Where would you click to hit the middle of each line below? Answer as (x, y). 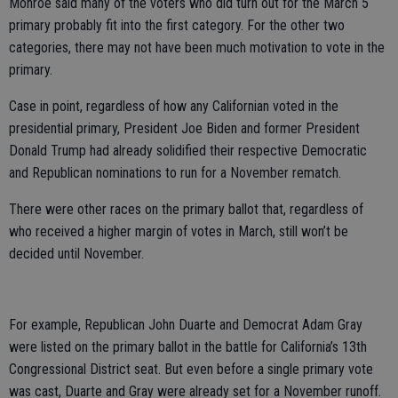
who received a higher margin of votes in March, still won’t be (179, 232)
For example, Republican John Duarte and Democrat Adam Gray (186, 325)
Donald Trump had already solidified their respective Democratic (188, 151)
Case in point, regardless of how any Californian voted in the (174, 107)
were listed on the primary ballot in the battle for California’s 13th (188, 347)
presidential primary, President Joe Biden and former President (184, 129)
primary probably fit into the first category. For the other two (177, 26)
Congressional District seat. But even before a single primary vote (191, 370)
